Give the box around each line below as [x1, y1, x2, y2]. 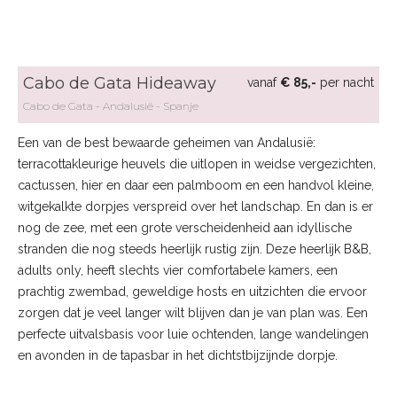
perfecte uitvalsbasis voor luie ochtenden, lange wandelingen [18, 327, 369, 341]
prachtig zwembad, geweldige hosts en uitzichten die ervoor [18, 284, 367, 299]
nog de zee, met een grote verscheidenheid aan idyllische [18, 221, 352, 235]
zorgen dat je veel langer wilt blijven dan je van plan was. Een [18, 306, 368, 320]
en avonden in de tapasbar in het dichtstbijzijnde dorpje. [18, 348, 338, 362]
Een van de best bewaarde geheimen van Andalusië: [18, 136, 315, 150]
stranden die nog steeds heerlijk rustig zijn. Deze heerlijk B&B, [18, 242, 371, 256]
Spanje [163, 99, 198, 113]
